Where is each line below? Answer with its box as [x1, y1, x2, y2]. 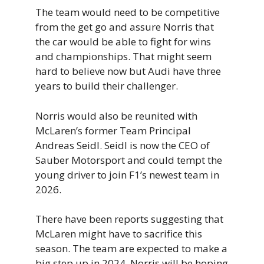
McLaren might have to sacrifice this [35, 227, 202, 241]
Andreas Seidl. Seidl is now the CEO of [35, 138, 210, 152]
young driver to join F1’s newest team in [35, 167, 219, 181]
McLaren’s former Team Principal [35, 123, 191, 137]
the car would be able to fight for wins [35, 35, 211, 49]
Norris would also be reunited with [35, 108, 197, 123]
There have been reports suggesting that [35, 212, 223, 226]
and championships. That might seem [35, 49, 212, 64]
